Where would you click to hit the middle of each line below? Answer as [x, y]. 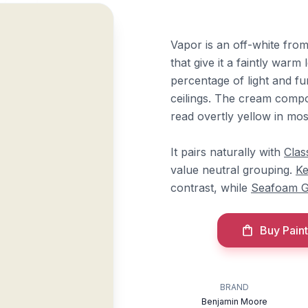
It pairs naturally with [227, 152]
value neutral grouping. [233, 170]
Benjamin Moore [235, 301]
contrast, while [211, 188]
